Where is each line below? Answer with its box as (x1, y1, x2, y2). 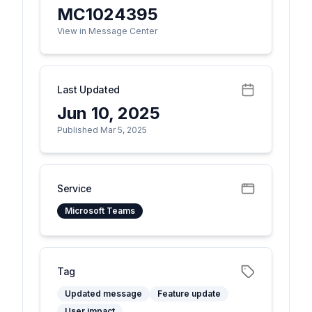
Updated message (65, 288, 142, 299)
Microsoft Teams (65, 205, 135, 216)
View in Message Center (57, 26, 157, 36)
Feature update (157, 288, 221, 299)
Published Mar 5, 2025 (57, 125, 147, 135)
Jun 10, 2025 (57, 103, 160, 123)
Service (57, 182, 92, 194)
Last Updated (57, 84, 120, 95)
